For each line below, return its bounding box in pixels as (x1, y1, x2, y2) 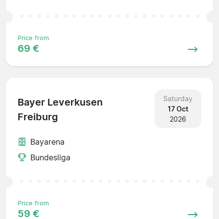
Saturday (163, 94, 193, 103)
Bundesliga (30, 152, 70, 162)
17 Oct (167, 104, 188, 113)
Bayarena (30, 136, 65, 147)
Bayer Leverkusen (18, 96, 103, 109)
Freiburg (18, 111, 58, 123)
